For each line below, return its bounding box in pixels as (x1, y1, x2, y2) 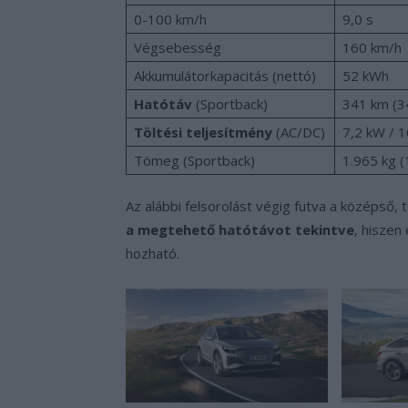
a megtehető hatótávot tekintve (126, 219, 354, 239)
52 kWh (342, 66, 389, 85)
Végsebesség (134, 37, 221, 56)
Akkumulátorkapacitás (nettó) (134, 66, 316, 85)
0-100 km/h (134, 9, 210, 28)
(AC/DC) (272, 122, 325, 141)
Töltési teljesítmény (134, 122, 272, 141)
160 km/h (342, 37, 402, 56)
